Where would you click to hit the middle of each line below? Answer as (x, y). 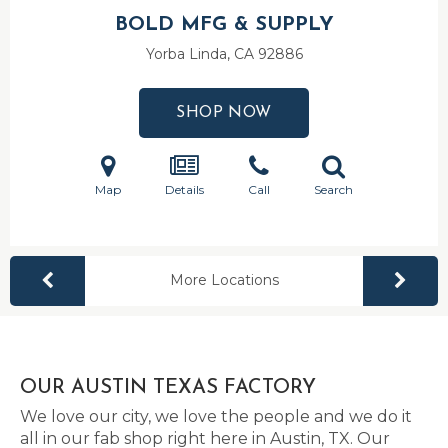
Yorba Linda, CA (201, 54)
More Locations (224, 280)
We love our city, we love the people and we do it (216, 416)
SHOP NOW (224, 113)
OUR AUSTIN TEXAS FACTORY (168, 388)
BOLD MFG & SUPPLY (224, 25)
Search (333, 189)
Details (184, 189)
